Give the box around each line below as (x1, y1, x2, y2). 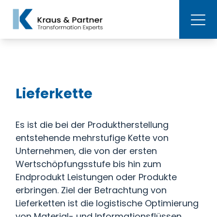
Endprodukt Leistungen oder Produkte (15, 171, 177, 183)
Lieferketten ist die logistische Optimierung (15, 197, 199, 209)
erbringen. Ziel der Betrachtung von (15, 184, 167, 196)
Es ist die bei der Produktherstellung (15, 119, 169, 131)
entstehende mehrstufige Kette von (15, 132, 169, 144)
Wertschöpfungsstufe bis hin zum (15, 158, 161, 170)
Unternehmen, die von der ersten (15, 145, 157, 157)
